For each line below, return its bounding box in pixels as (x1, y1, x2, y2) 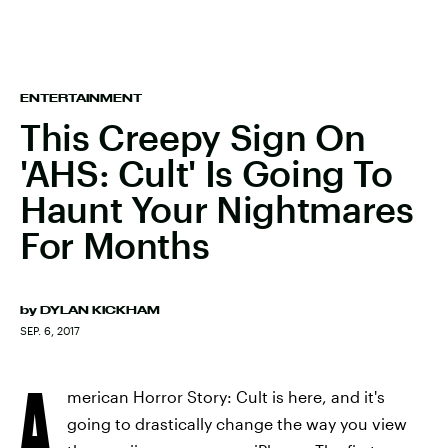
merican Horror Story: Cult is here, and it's (67, 387, 385, 406)
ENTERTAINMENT (20, 92, 142, 104)
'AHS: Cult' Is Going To (20, 152, 393, 194)
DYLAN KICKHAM (40, 304, 160, 316)
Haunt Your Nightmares (20, 188, 414, 230)
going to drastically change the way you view (67, 414, 407, 433)
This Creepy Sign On (20, 116, 366, 158)
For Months (20, 224, 210, 266)
